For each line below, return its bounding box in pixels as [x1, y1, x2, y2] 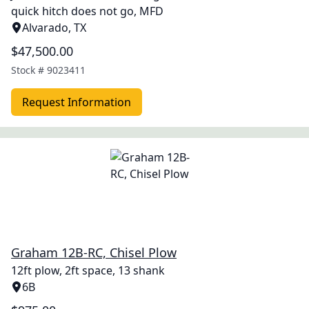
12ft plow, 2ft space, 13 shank [11, 263, 165, 278]
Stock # [11, 63, 47, 77]
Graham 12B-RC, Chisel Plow [11, 244, 177, 261]
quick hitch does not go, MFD [11, 3, 163, 19]
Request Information [22, 94, 131, 110]
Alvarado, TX [22, 20, 86, 35]
